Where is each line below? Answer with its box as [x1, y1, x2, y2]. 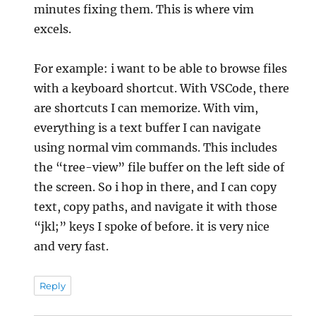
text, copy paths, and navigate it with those [34, 200, 278, 214]
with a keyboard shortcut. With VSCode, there [34, 81, 290, 96]
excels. [34, 22, 72, 37]
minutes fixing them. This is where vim [34, 2, 255, 17]
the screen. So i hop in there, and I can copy [34, 180, 277, 195]
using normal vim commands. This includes [34, 140, 278, 155]
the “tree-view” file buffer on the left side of [34, 160, 285, 175]
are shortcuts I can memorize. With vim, [34, 101, 259, 116]
